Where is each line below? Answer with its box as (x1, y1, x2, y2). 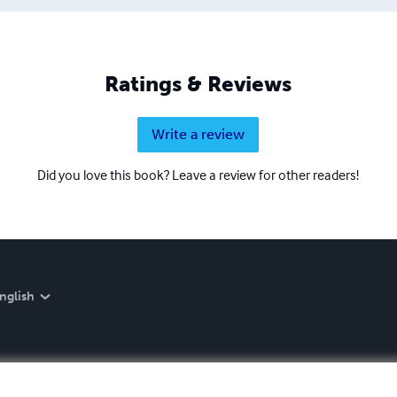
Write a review (152, 125, 245, 143)
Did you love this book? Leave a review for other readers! (37, 165, 360, 183)
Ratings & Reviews (105, 70, 292, 97)
